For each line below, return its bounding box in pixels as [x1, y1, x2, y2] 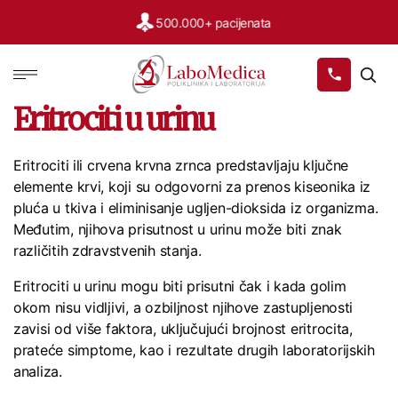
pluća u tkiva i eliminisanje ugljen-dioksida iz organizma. [13, 199, 378, 217]
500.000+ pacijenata [152, 14, 267, 30]
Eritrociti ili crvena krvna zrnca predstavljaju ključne [13, 156, 349, 174]
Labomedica [198, 92, 285, 112]
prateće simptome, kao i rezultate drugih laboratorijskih [13, 341, 375, 359]
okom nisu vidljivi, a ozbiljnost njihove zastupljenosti [13, 298, 354, 316]
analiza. [13, 362, 67, 380]
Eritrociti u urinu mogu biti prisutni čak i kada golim [13, 277, 346, 295]
